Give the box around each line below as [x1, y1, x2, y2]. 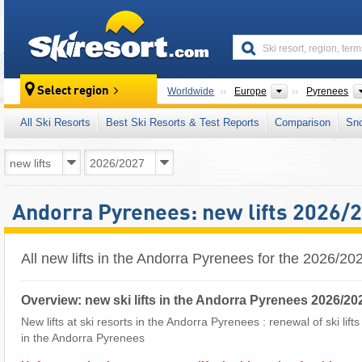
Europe [234, 86, 267, 97]
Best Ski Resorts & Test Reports [106, 116, 259, 128]
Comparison [275, 116, 330, 128]
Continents [288, 85, 339, 96]
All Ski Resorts [20, 116, 90, 128]
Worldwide [167, 86, 215, 97]
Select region [37, 85, 110, 99]
